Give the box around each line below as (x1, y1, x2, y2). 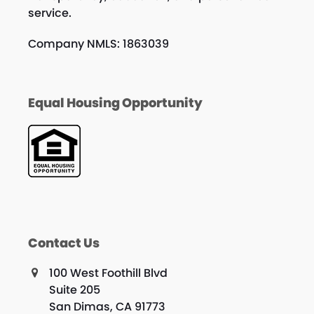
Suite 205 (48, 281, 100, 298)
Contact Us (27, 233, 100, 252)
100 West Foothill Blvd (48, 264, 168, 281)
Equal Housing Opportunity (27, 93, 203, 111)
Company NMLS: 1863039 (27, 35, 169, 52)
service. (27, 4, 71, 21)
